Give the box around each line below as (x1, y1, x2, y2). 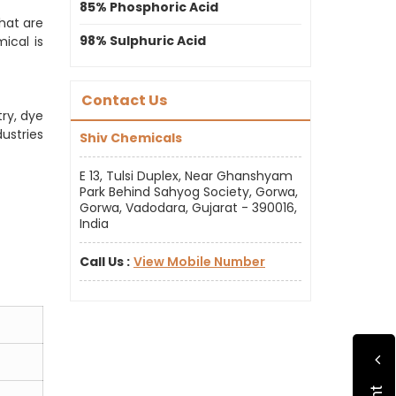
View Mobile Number (133, 253, 265, 270)
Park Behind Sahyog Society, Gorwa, (80, 183, 298, 201)
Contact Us (81, 90, 167, 110)
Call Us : (80, 253, 130, 270)
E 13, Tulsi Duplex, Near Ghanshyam (80, 167, 293, 185)
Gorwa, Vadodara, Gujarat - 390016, (80, 199, 297, 217)
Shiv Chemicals (80, 129, 182, 147)
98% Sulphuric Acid (80, 32, 206, 49)
